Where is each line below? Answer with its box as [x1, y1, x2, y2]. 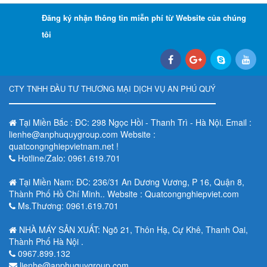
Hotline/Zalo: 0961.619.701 [18, 151, 120, 164]
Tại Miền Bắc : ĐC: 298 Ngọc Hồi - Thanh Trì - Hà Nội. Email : [19, 116, 252, 128]
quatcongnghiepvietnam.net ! [9, 139, 119, 152]
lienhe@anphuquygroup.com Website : [9, 128, 156, 140]
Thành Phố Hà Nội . [9, 235, 83, 247]
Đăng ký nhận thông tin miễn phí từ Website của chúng [42, 11, 246, 23]
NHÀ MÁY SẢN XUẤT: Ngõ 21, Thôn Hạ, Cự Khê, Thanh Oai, [19, 223, 248, 235]
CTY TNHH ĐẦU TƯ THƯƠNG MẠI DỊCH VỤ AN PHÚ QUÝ [9, 82, 216, 94]
